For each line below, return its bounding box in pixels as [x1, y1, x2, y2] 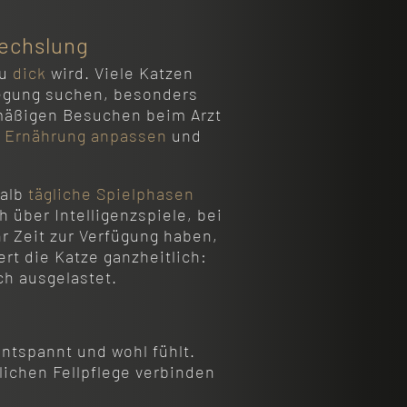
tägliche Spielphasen [27, 183, 194, 203]
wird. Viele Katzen [45, 62, 194, 83]
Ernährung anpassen [4, 124, 167, 145]
